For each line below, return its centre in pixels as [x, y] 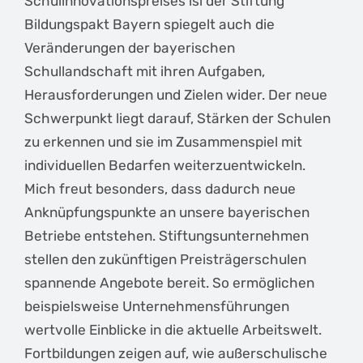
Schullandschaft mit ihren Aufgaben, [144, 72]
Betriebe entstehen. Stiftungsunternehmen [166, 236]
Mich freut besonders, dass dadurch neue [160, 189]
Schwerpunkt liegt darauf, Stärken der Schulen [177, 119]
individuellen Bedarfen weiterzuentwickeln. [164, 166]
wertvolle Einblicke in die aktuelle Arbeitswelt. [173, 330]
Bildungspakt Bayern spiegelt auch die [149, 25]
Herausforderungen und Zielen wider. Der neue [175, 95]
